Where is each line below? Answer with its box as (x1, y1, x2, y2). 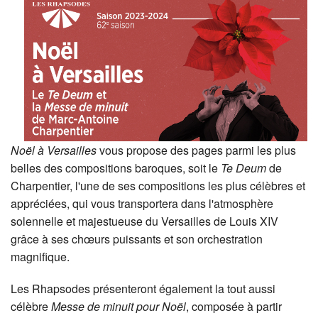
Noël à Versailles (11, 142, 99, 159)
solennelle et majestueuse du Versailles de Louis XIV (11, 213, 278, 230)
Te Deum (221, 160, 269, 177)
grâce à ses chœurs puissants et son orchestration (11, 231, 263, 248)
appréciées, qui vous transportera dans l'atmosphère (11, 195, 273, 212)
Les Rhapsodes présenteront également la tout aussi (11, 280, 275, 297)
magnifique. (11, 248, 70, 265)
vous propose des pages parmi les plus (99, 142, 296, 159)
